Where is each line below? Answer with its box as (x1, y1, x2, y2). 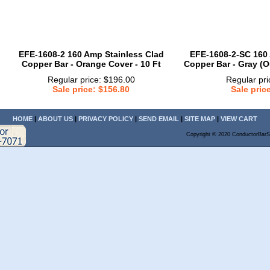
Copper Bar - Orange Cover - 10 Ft (21, 59, 161, 69)
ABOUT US (38, 115, 73, 122)
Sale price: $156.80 (52, 84, 130, 94)
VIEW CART (221, 115, 257, 122)
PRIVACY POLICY (78, 115, 133, 122)
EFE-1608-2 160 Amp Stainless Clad (18, 49, 164, 59)
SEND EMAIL (139, 115, 179, 122)
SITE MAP (184, 115, 215, 122)
